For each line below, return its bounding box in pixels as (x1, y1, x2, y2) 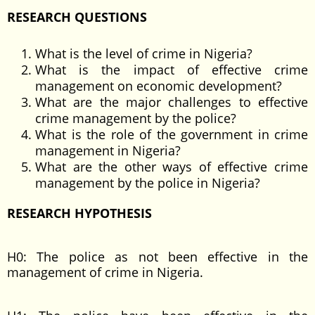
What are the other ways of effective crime (35, 158, 308, 175)
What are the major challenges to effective (35, 94, 308, 110)
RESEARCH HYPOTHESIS (7, 205, 152, 221)
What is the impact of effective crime (35, 61, 308, 78)
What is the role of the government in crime (35, 126, 308, 143)
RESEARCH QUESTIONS (7, 8, 147, 25)
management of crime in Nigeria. (7, 264, 203, 281)
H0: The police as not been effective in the (7, 248, 308, 265)
